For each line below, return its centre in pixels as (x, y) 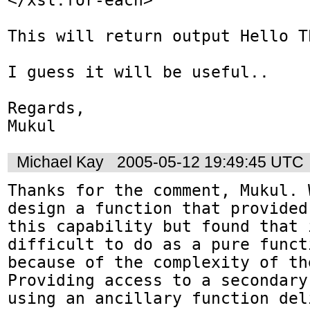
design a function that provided (158, 209)
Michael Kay (60, 163)
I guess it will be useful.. (138, 72)
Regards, (46, 108)
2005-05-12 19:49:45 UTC (210, 163)
